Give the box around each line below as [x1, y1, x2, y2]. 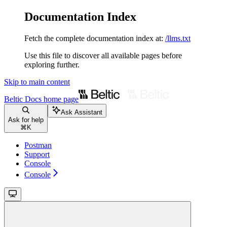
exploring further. [24, 60, 80, 69]
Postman [24, 140, 52, 149]
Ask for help [8, 116, 44, 124]
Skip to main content [4, 77, 70, 86]
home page [42, 94, 79, 103]
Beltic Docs [4, 94, 42, 103]
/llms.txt [165, 33, 191, 43]
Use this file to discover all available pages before [24, 51, 182, 60]
